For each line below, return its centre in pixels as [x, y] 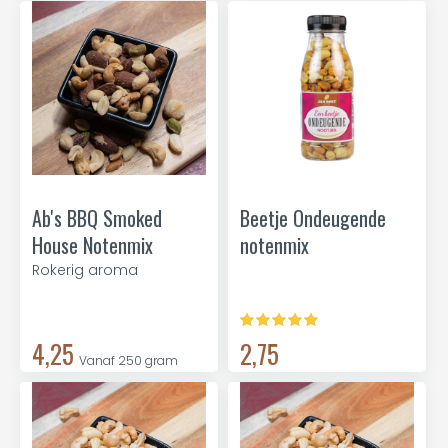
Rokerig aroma [85, 270]
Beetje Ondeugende [313, 218]
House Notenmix [92, 245]
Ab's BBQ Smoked [97, 218]
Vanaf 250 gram [128, 360]
